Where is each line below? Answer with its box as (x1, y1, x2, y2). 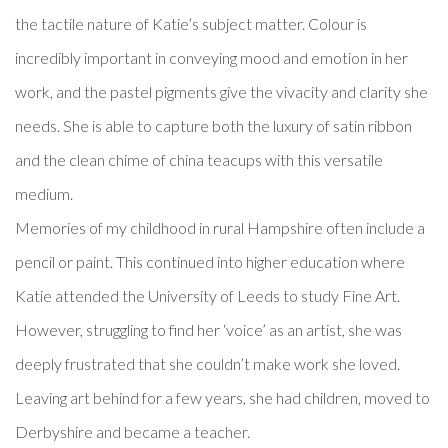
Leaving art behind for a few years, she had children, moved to (15, 388, 430, 408)
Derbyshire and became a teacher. (15, 422, 250, 442)
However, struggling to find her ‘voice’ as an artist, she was (15, 320, 402, 340)
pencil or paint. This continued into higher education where (15, 252, 405, 272)
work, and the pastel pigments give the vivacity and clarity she (15, 82, 428, 102)
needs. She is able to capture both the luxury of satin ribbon (15, 116, 412, 136)
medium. (15, 184, 73, 204)
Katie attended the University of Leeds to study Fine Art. (15, 286, 400, 306)
